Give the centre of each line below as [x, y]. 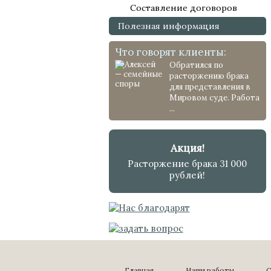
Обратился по [196, 65]
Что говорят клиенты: [170, 52]
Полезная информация [168, 26]
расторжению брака [209, 76]
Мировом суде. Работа [214, 98]
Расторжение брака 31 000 [187, 164]
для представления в [210, 87]
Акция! [187, 148]
